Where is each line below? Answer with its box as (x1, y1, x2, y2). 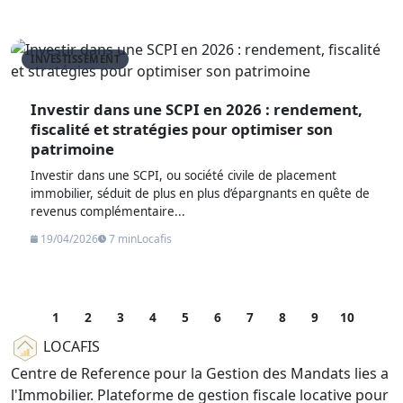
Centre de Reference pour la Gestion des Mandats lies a (11, 363, 389, 383)
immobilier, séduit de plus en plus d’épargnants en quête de (31, 184, 371, 201)
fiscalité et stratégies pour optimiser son (31, 118, 334, 139)
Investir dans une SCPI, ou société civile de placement (31, 166, 337, 184)
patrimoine (31, 138, 115, 159)
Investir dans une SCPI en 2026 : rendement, (31, 98, 363, 120)
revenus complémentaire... (31, 202, 186, 219)
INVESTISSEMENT (31, 52, 120, 67)
